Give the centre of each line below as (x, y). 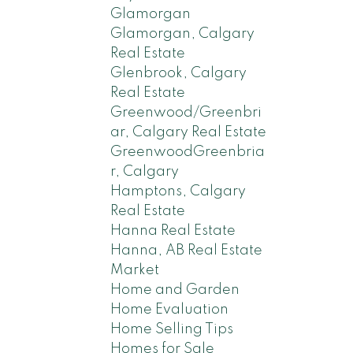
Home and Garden (175, 290)
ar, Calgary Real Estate (189, 132)
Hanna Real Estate (173, 230)
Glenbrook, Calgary (179, 73)
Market (135, 270)
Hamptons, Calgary (178, 191)
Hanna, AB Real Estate (187, 250)
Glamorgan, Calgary (183, 33)
